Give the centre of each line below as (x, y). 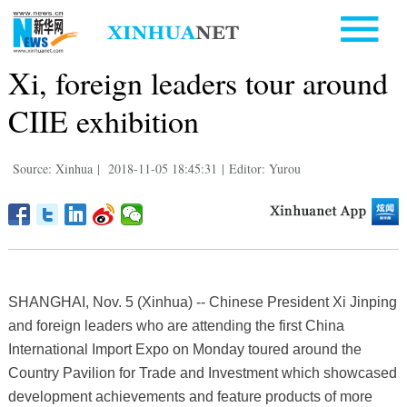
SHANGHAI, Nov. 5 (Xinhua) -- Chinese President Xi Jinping (202, 302)
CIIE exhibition (103, 120)
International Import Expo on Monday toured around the (184, 349)
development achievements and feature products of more (190, 396)
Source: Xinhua (52, 168)
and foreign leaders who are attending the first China (176, 325)
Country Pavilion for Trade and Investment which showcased (202, 372)
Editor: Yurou (264, 168)
